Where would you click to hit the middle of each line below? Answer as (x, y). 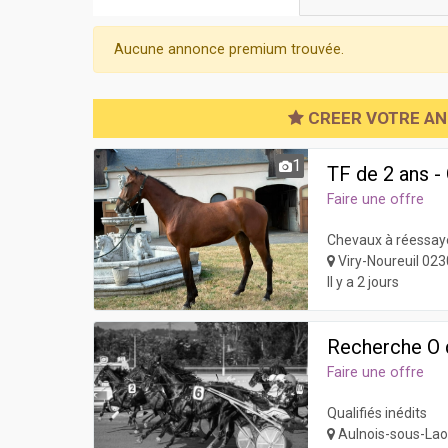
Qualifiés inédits (377, 413)
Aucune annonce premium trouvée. (229, 49)
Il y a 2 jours (363, 282)
